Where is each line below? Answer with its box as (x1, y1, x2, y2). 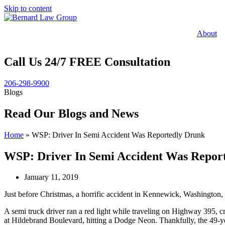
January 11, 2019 (24, 173, 78, 182)
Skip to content (4, 4, 52, 13)
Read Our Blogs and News (4, 106, 139, 120)
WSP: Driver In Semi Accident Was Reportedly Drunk (32, 130, 205, 139)
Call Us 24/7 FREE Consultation (4, 55, 170, 68)
